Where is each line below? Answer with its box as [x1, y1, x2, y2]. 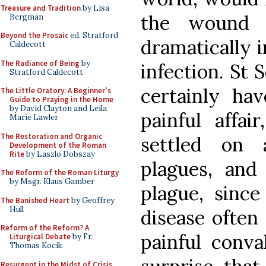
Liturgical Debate [9, 232, 71, 242]
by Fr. [71, 232, 93, 242]
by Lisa [81, 2, 109, 13]
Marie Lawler [9, 112, 58, 122]
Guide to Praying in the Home [9, 94, 113, 104]
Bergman [9, 11, 43, 22]
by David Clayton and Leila [9, 103, 107, 113]
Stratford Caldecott [9, 66, 83, 77]
